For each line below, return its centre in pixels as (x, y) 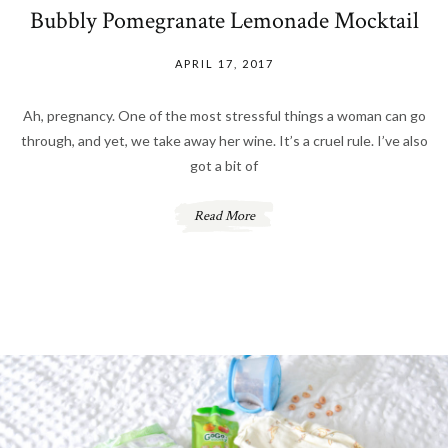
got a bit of (224, 166)
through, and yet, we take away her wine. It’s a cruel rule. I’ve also (224, 141)
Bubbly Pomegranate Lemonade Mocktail (224, 21)
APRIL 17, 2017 (224, 64)
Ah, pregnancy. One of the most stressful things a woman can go (224, 116)
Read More (224, 216)
